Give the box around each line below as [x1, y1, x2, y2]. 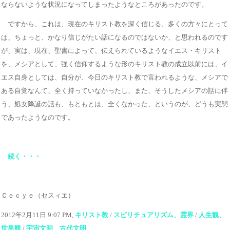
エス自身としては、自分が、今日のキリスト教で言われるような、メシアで [1, 73, 228, 81]
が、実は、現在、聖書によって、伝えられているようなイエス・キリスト [1, 46, 221, 54]
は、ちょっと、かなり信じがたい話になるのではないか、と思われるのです [1, 33, 228, 41]
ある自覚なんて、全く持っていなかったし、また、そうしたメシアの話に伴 [1, 86, 228, 94]
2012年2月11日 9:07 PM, [1, 210, 75, 219]
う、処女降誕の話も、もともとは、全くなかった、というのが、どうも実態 [1, 100, 228, 108]
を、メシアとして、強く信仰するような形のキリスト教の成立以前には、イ [1, 60, 228, 68]
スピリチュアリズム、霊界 [113, 210, 194, 219]
